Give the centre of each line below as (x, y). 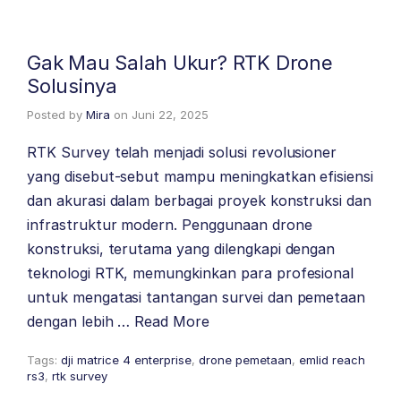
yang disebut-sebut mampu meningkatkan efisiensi (200, 176)
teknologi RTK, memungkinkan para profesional (191, 273)
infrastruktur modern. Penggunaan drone (170, 225)
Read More (172, 321)
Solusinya (73, 86)
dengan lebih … (81, 321)
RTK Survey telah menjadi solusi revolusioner (182, 152)
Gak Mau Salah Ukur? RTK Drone (180, 63)
